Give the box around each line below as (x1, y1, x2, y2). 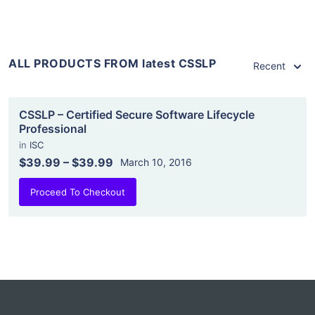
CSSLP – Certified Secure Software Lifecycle (19, 108, 255, 122)
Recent (253, 60, 285, 72)
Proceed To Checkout (30, 186, 125, 198)
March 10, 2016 (120, 156, 192, 168)
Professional (19, 122, 86, 136)
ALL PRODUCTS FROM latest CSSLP (8, 56, 216, 70)
